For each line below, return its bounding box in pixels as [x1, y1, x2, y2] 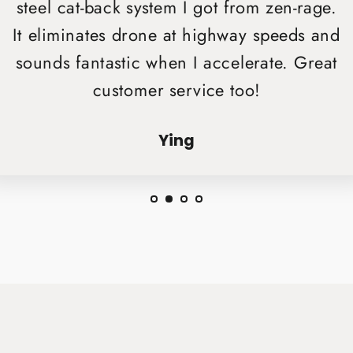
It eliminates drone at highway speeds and [13, 22, 340, 48]
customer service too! [92, 78, 261, 104]
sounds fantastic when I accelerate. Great [15, 50, 338, 76]
